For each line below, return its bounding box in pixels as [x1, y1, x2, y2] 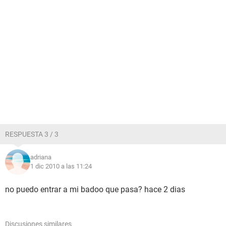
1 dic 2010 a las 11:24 [30, 162, 92, 170]
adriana [30, 153, 51, 161]
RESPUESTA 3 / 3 [5, 130, 59, 138]
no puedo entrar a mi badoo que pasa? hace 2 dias [5, 185, 185, 194]
